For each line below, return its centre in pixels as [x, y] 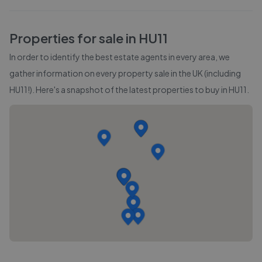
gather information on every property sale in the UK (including [125, 73]
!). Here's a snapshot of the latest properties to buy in [128, 89]
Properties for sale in [74, 38]
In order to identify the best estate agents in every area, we [120, 57]
